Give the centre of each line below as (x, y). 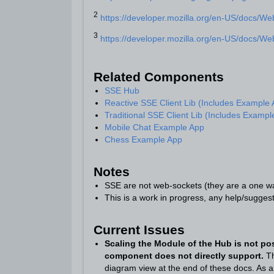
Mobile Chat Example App (154, 127)
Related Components (159, 76)
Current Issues (139, 229)
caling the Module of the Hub (171, 243)
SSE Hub (122, 90)
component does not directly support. (184, 255)
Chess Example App (143, 139)
